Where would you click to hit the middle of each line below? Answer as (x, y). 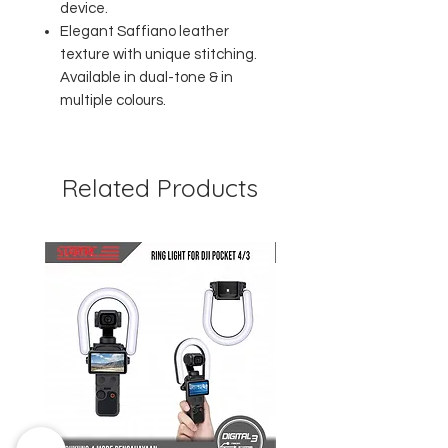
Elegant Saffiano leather (144, 31)
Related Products (160, 187)
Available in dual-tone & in (146, 77)
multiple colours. (113, 100)
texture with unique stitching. (158, 54)
